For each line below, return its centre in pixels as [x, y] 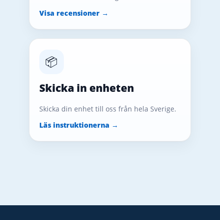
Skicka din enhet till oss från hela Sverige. [108, 109]
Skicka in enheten [86, 88]
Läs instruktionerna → [79, 125]
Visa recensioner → [74, 13]
